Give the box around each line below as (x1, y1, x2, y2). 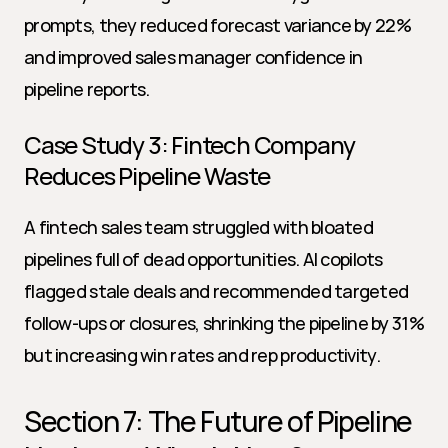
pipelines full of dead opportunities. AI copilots (24, 247, 383, 271)
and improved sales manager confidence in (24, 45, 363, 69)
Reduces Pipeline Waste (24, 159, 270, 192)
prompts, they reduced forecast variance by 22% (24, 13, 411, 37)
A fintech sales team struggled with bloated (24, 215, 374, 239)
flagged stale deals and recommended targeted (24, 279, 409, 303)
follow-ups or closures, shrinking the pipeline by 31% (24, 311, 424, 335)
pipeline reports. (24, 77, 150, 101)
